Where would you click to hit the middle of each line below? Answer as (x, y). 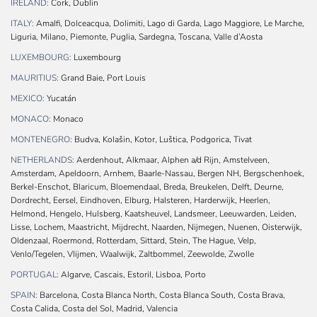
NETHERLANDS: (42, 160)
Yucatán (60, 99)
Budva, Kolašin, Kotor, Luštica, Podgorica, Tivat (162, 140)
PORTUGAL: (35, 275)
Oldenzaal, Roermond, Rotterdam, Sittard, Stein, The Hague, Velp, (133, 241)
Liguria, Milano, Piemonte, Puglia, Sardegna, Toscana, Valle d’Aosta (137, 37)
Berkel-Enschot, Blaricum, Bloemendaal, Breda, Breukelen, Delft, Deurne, (147, 187)
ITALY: (22, 24)
